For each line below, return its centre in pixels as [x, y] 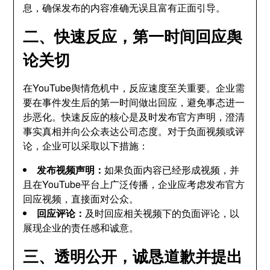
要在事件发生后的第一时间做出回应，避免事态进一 [134, 102]
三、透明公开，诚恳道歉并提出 [133, 256]
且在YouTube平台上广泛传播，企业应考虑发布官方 [134, 184]
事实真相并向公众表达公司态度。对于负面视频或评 [134, 131]
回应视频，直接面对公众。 [81, 199]
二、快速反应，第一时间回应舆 [133, 36]
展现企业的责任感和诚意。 [81, 228]
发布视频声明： [71, 170]
